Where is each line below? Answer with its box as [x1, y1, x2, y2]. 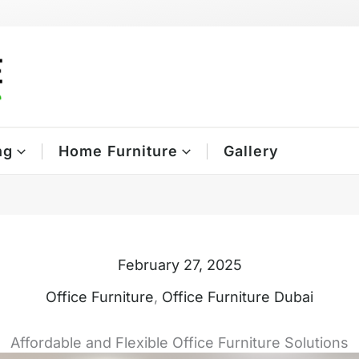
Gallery [223, 143, 279, 159]
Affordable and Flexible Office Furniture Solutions [10, 334, 349, 351]
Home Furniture [58, 143, 179, 159]
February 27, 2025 [117, 256, 242, 273]
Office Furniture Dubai [162, 288, 313, 305]
